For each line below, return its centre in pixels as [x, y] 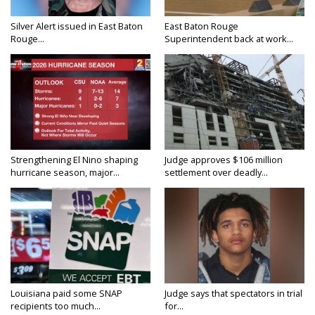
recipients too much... [56, 306]
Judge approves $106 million [224, 160]
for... [174, 306]
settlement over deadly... [216, 173]
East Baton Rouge [201, 26]
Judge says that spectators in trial [233, 294]
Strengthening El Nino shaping [74, 160]
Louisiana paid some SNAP [66, 294]
